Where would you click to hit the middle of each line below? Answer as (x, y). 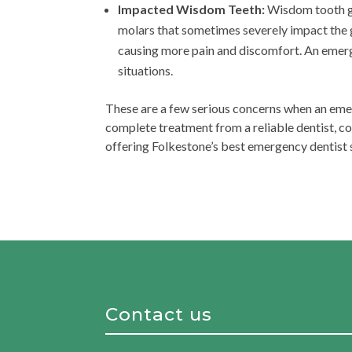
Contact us (159, 315)
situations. (146, 71)
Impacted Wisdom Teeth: (193, 9)
